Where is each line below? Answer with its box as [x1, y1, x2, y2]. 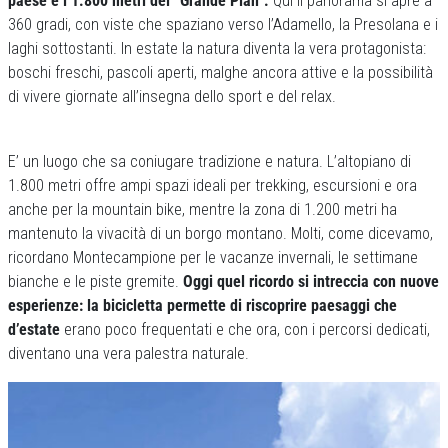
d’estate [8, 320, 60, 340]
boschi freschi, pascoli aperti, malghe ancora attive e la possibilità [8, 63, 433, 83]
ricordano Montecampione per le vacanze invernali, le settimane [8, 248, 418, 268]
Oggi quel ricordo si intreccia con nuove [183, 272, 439, 292]
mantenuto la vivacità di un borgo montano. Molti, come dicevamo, [8, 224, 433, 244]
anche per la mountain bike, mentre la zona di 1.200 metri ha [8, 200, 397, 220]
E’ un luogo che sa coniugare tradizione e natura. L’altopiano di [8, 152, 411, 172]
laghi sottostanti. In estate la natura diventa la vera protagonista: [8, 39, 426, 59]
